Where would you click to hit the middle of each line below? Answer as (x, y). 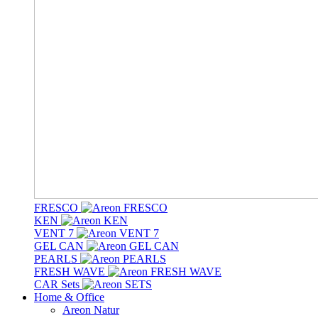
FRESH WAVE (71, 272)
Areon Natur (91, 310)
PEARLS (57, 259)
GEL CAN (60, 246)
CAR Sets (58, 284)
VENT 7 (55, 233)
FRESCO (57, 208)
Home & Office (69, 297)
